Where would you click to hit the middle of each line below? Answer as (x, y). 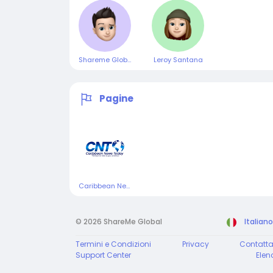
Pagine (116, 99)
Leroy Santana (178, 60)
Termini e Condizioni (113, 244)
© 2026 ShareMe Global (119, 222)
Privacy (195, 244)
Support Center (103, 255)
